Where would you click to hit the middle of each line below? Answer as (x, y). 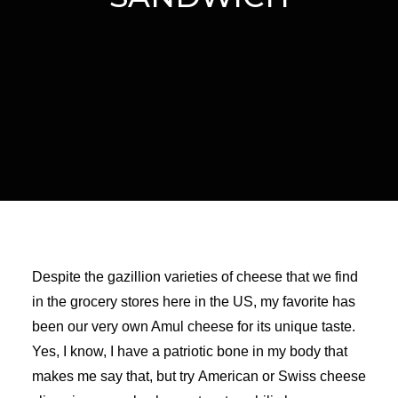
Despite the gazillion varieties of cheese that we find (195, 277)
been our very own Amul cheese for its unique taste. (194, 326)
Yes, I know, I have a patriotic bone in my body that (190, 351)
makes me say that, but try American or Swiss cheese (199, 376)
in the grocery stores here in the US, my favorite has (194, 302)
